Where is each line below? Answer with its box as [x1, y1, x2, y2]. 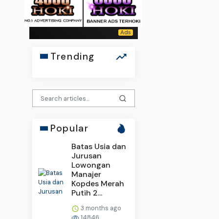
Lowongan [71, 160, 111, 171]
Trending [50, 50, 95, 63]
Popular [50, 122, 89, 135]
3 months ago [79, 204, 122, 213]
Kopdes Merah [71, 178, 125, 189]
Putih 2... [71, 188, 103, 198]
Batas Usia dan [71, 141, 127, 152]
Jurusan [71, 151, 102, 161]
